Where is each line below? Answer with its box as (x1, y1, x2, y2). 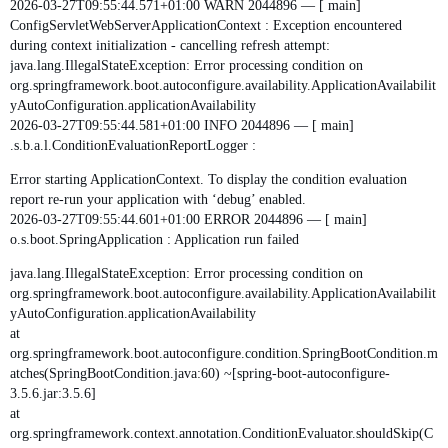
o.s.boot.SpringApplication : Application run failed (10, 231, 299, 247)
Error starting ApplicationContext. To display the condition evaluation (10, 171, 407, 187)
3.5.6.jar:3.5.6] (10, 385, 96, 401)
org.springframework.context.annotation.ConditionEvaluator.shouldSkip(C (10, 425, 433, 441)
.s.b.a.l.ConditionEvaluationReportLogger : (10, 137, 256, 153)
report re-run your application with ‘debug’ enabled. (10, 191, 306, 207)
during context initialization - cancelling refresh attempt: (10, 37, 330, 53)
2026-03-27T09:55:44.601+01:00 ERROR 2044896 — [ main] (10, 211, 367, 227)
